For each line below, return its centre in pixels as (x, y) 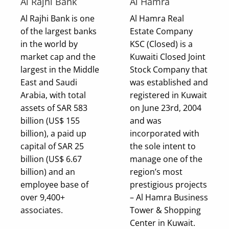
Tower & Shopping (165, 210)
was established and (169, 83)
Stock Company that (169, 70)
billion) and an (48, 172)
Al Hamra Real (157, 19)
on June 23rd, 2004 (166, 108)
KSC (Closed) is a (161, 44)
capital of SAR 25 (52, 146)
